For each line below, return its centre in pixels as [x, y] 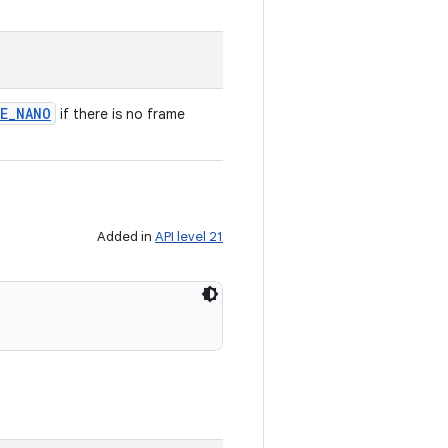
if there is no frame [120, 114]
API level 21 [189, 236]
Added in [126, 236]
